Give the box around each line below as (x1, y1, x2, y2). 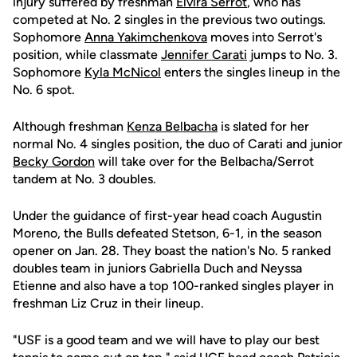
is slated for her (218, 119, 309, 134)
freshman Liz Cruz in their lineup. (13, 296, 204, 311)
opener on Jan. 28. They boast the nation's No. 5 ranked (13, 243, 331, 258)
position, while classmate (13, 47, 161, 62)
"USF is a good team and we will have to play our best (13, 332, 320, 347)
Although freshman (13, 119, 127, 134)
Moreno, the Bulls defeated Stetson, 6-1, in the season (13, 226, 322, 241)
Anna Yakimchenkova (84, 29, 207, 45)
